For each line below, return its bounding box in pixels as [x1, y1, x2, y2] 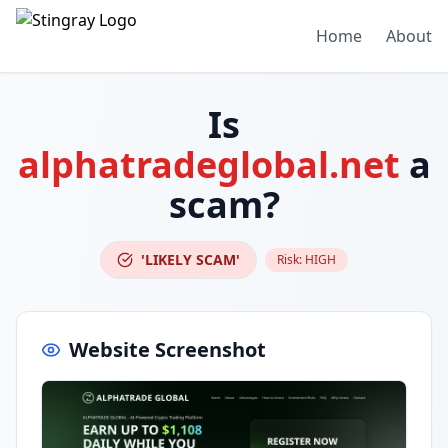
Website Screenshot [69, 336, 266, 363]
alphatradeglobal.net [17, 140, 400, 189]
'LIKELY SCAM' [141, 250, 240, 269]
